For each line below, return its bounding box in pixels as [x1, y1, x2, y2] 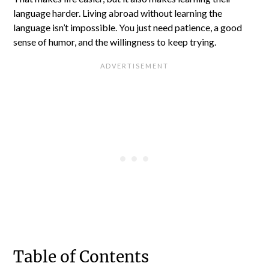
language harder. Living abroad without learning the [13, 7, 223, 19]
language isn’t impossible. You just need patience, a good [13, 21, 243, 33]
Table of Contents [13, 246, 150, 267]
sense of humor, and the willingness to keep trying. [13, 35, 217, 47]
